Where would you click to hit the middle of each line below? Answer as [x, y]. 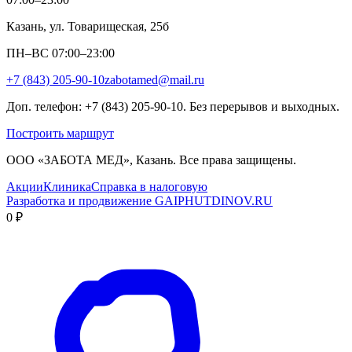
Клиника [67, 187]
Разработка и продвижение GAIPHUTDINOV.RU [139, 201]
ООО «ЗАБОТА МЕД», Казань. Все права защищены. [151, 160]
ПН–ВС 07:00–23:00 [60, 53]
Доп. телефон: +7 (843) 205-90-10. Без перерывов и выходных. [173, 107]
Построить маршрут [60, 134]
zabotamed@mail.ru [154, 80]
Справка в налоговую [149, 187]
